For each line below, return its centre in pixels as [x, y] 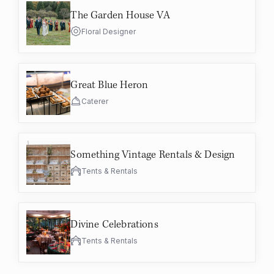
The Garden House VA [120, 16]
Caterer [95, 102]
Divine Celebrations [114, 225]
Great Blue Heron [109, 85]
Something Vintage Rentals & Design [153, 155]
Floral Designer [109, 32]
